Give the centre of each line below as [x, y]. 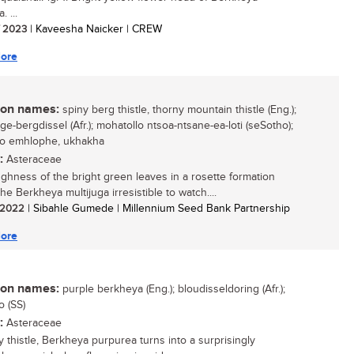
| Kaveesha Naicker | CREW [94, 29]
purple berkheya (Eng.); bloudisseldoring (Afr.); [172, 289]
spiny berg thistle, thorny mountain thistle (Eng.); [178, 110]
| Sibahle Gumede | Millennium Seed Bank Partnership [157, 209]
